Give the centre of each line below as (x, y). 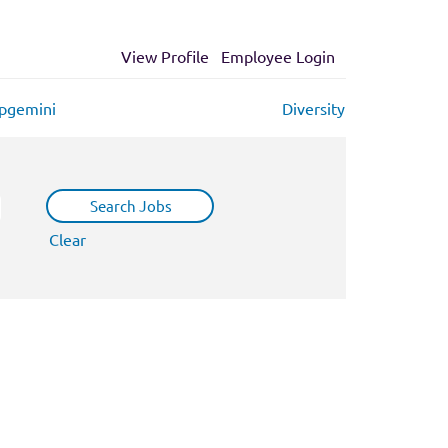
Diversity (313, 108)
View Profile (164, 56)
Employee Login (278, 56)
